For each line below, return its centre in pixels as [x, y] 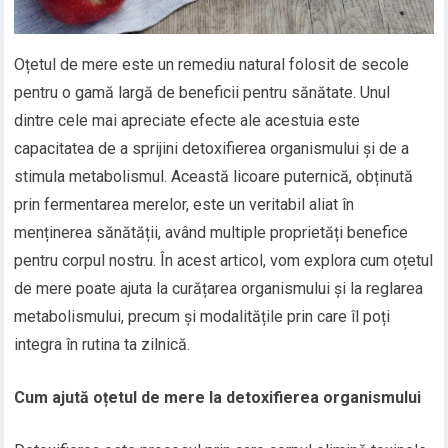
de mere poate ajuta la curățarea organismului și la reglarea [219, 289]
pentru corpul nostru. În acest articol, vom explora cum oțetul [224, 261]
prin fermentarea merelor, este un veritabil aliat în [184, 205]
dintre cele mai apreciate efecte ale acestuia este [187, 121]
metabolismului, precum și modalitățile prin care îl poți [202, 317]
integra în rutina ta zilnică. [102, 345]
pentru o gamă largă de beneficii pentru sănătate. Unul [202, 93]
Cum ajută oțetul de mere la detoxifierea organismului [218, 398]
